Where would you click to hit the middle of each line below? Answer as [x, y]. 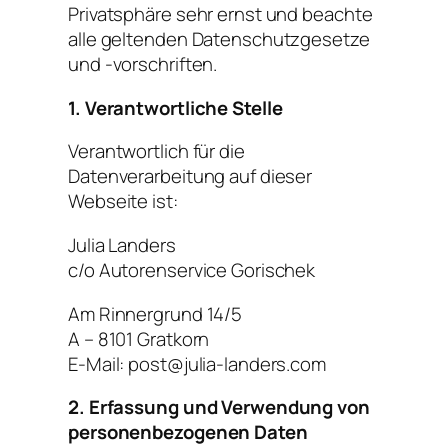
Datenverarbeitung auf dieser [190, 176]
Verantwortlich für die [156, 151]
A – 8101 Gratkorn [139, 338]
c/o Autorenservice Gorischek [192, 270]
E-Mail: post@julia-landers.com [197, 363]
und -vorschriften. [143, 64]
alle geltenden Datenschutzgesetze [219, 39]
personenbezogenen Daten [188, 432]
